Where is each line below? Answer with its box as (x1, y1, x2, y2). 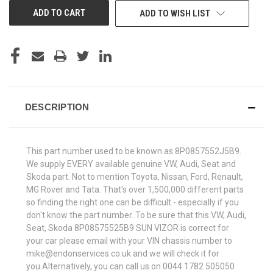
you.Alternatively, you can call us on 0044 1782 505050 (26, 261, 235, 271)
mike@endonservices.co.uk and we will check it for (26, 248, 219, 258)
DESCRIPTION (24, 101, 90, 112)
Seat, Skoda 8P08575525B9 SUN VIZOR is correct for (26, 222, 229, 233)
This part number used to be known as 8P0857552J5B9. (26, 146, 241, 156)
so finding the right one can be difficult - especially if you (26, 197, 239, 207)
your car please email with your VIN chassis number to (26, 235, 232, 246)
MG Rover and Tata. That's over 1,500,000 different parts (26, 184, 244, 194)
